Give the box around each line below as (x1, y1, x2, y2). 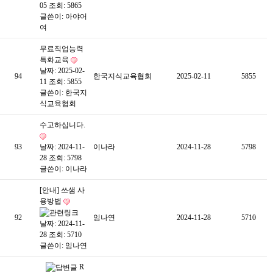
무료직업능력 (40, 44, 83, 53)
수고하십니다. (40, 121, 85, 129)
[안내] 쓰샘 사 (40, 186, 85, 194)
